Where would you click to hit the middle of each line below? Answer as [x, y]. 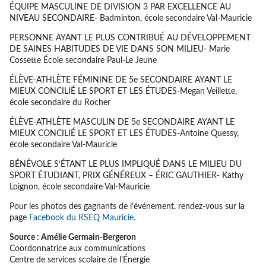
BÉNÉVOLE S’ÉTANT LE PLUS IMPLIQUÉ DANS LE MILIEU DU [125, 164]
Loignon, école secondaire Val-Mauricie [79, 187]
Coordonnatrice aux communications [77, 248]
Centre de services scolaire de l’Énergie [79, 260]
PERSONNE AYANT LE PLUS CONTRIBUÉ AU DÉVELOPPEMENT [130, 38]
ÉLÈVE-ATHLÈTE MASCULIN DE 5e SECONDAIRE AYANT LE [122, 122]
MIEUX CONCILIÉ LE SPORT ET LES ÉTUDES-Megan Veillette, [123, 91]
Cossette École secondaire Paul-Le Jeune [83, 60]
